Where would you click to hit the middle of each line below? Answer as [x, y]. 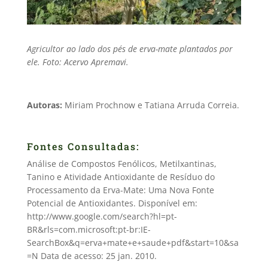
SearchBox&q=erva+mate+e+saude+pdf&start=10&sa [133, 243]
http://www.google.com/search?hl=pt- [102, 217]
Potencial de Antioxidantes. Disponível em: [112, 203]
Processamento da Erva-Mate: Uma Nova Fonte [120, 190]
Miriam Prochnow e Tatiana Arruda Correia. [150, 105]
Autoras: [44, 105]
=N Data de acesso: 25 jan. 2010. [92, 256]
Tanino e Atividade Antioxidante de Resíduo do [121, 177]
